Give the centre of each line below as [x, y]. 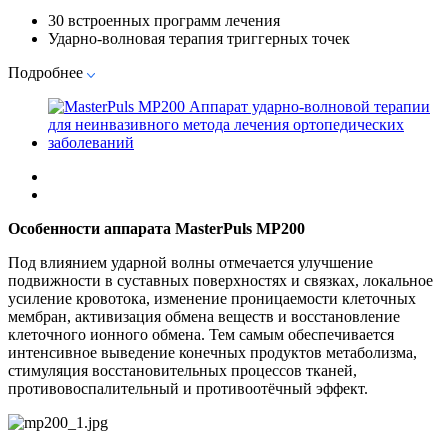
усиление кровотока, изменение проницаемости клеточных [212, 298]
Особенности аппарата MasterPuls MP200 [156, 228]
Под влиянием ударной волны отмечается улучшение [190, 262]
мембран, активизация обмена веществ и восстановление [204, 316]
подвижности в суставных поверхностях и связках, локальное [220, 280]
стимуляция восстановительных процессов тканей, [182, 370]
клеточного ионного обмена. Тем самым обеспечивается [201, 334]
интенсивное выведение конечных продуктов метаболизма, [212, 352]
